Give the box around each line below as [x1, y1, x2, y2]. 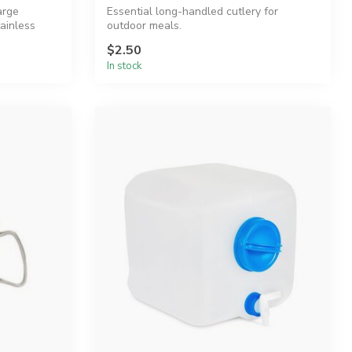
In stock [107, 59, 142, 74]
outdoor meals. [107, 17, 181, 33]
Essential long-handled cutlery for [107, 3, 278, 19]
